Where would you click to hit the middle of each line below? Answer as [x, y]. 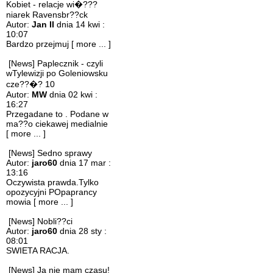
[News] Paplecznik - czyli [56, 63]
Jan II [43, 24]
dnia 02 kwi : [72, 94]
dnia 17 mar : [84, 163]
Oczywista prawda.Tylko [52, 182]
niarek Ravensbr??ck [47, 15]
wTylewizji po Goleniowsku [57, 73]
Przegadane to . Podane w [57, 114]
